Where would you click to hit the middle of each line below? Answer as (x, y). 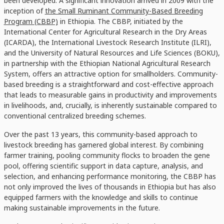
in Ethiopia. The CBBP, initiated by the (120, 21)
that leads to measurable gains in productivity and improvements (110, 95)
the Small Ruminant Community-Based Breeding (124, 11)
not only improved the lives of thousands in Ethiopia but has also (110, 187)
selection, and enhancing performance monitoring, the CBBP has (110, 176)
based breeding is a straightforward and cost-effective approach (108, 84)
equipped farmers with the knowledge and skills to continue (101, 197)
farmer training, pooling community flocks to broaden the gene (107, 155)
